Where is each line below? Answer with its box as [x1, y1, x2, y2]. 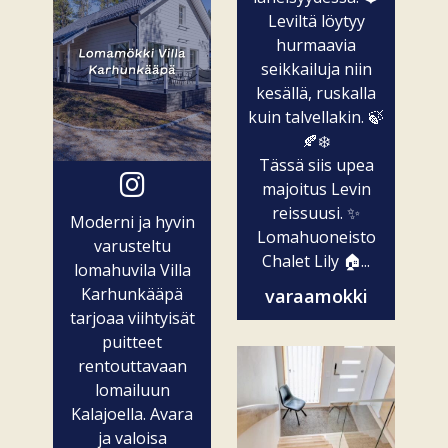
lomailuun [94, 378, 170, 401]
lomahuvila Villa [73, 258, 191, 281]
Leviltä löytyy [267, 9, 365, 32]
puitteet [102, 330, 162, 353]
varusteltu [93, 234, 171, 257]
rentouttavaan [77, 354, 187, 377]
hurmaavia [276, 33, 356, 56]
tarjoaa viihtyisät [69, 306, 195, 329]
